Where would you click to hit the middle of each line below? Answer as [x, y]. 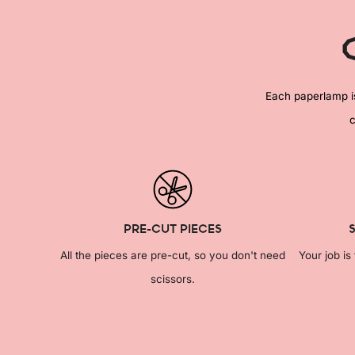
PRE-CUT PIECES [172, 229]
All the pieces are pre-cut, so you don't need [172, 256]
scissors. [172, 279]
